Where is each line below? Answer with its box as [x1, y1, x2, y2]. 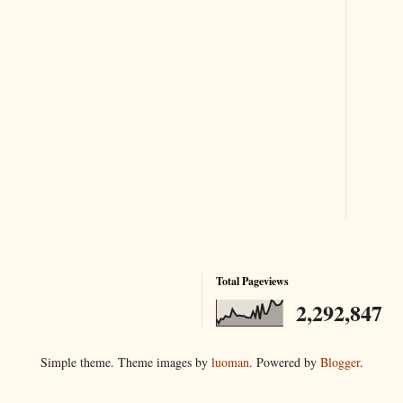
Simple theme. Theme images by [40, 354, 211, 371]
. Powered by [248, 354, 320, 371]
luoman [210, 354, 249, 371]
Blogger [319, 354, 360, 371]
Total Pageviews [216, 273, 289, 289]
